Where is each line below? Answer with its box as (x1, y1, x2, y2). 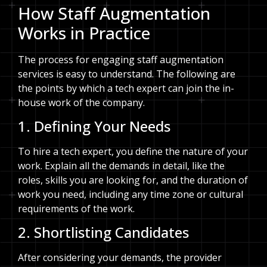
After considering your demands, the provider (18, 251, 222, 265)
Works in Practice (18, 21, 150, 44)
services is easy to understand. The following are (18, 67, 235, 80)
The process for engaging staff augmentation (18, 52, 223, 66)
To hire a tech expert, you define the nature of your (18, 145, 248, 159)
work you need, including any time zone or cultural (18, 188, 243, 201)
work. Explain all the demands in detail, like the (18, 159, 225, 173)
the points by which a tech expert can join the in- (18, 81, 234, 95)
